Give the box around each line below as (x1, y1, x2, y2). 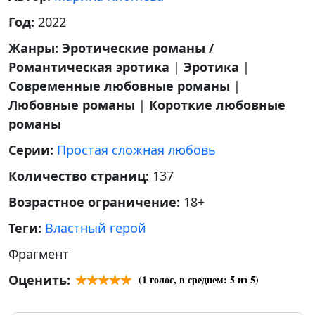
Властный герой (45, 219, 146, 236)
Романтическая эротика (8, 58, 169, 75)
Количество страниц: (8, 167, 153, 184)
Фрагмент (8, 245, 69, 262)
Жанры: (8, 39, 62, 56)
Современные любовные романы (8, 77, 230, 94)
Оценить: (8, 271, 70, 288)
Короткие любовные (149, 96, 285, 113)
